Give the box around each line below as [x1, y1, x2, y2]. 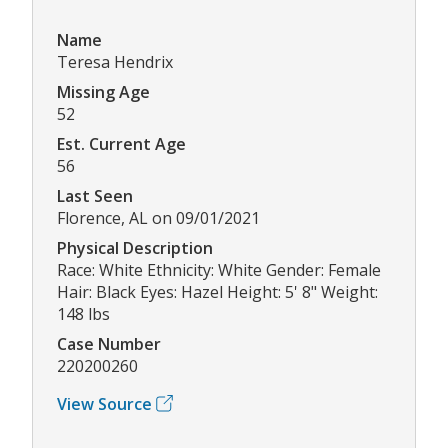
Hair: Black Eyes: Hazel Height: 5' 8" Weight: [57, 280, 378, 303]
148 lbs [57, 302, 110, 325]
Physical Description [57, 236, 213, 259]
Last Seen [57, 184, 133, 207]
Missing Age [57, 80, 150, 103]
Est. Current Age [57, 132, 186, 155]
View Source [57, 392, 152, 415]
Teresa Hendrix [57, 50, 173, 73]
